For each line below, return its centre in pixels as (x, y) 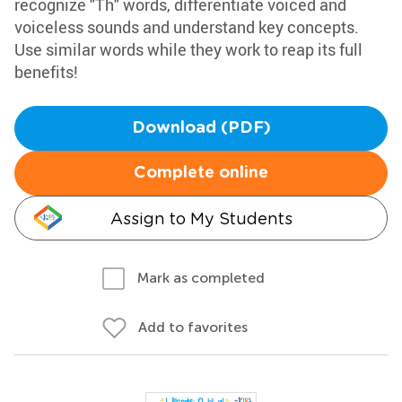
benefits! (46, 72)
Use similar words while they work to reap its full (188, 49)
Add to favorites (193, 327)
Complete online (201, 173)
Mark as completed (201, 278)
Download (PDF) (201, 128)
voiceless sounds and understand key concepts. (187, 27)
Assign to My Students (201, 218)
